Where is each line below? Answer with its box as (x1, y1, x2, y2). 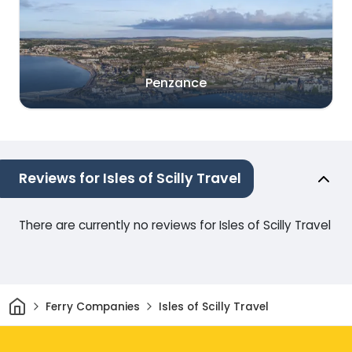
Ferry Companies (45, 299, 140, 314)
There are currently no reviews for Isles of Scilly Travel (19, 217, 331, 234)
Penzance (145, 74, 207, 93)
